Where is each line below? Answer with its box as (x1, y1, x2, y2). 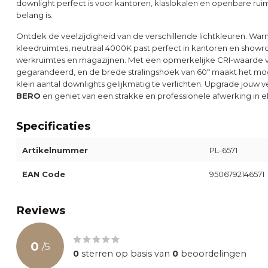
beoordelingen (178, 248, 246, 260)
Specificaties (16, 119, 90, 133)
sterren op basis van (79, 248, 172, 260)
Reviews (16, 203, 65, 218)
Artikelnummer (22, 145, 88, 156)
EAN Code (22, 169, 65, 179)
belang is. (16, 10, 53, 20)
